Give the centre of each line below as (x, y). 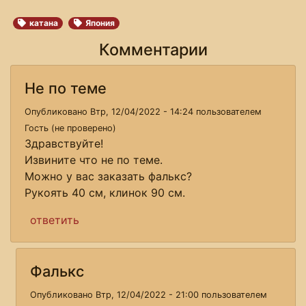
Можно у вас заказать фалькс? (108, 176)
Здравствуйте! (64, 143)
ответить (55, 220)
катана (44, 23)
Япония (100, 23)
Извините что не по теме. (94, 159)
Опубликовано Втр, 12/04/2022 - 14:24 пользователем (143, 111)
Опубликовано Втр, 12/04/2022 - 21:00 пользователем (149, 294)
